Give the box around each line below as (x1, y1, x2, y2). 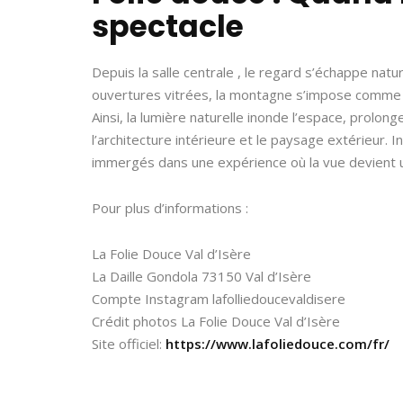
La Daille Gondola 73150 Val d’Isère (92, 267, 311, 285)
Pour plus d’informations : (92, 199, 248, 217)
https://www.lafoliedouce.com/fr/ (166, 335, 390, 353)
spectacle (92, 5, 244, 48)
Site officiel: (92, 335, 166, 353)
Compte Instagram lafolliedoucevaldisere (92, 290, 345, 308)
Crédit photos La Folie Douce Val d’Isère (92, 312, 340, 330)
